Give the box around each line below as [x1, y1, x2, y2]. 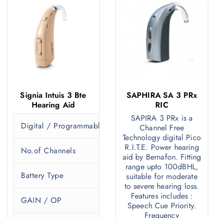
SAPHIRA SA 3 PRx [126, 90, 198, 101]
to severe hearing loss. [124, 181, 200, 192]
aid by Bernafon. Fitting [122, 151, 201, 163]
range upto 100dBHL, [126, 161, 199, 173]
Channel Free [140, 122, 184, 134]
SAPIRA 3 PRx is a [130, 112, 193, 124]
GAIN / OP [21, 195, 62, 206]
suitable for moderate [126, 171, 198, 182]
